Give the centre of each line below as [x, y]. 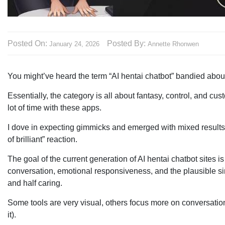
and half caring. [35, 183]
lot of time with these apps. [54, 107]
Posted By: [127, 43]
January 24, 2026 [74, 44]
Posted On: [28, 43]
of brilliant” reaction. [42, 139]
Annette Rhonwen [173, 44]
